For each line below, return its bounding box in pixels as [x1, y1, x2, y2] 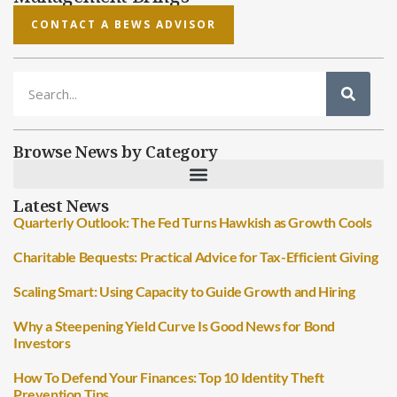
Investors [13, 334, 71, 352]
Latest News [13, 194, 109, 217]
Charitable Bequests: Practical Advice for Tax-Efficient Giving [13, 248, 378, 266]
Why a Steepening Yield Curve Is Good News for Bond [13, 317, 336, 335]
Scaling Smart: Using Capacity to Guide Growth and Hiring [13, 283, 355, 300]
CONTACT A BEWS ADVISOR [31, 17, 216, 33]
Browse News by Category [13, 140, 218, 163]
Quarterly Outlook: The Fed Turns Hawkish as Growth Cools [13, 214, 372, 231]
